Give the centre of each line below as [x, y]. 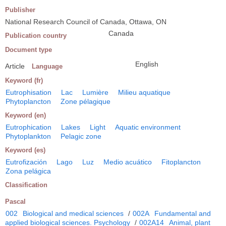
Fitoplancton [181, 162]
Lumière [95, 92]
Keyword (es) [25, 150]
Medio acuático [128, 162]
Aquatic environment [148, 127]
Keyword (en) [25, 115]
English [147, 64]
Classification [26, 185]
